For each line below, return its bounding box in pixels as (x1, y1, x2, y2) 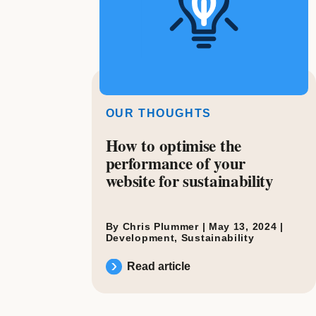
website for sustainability (105, 169, 274, 193)
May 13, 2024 (208, 221, 281, 233)
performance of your (105, 151, 245, 176)
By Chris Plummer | (105, 221, 209, 233)
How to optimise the (105, 133, 241, 158)
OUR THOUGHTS (105, 107, 212, 120)
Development (105, 232, 175, 244)
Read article (126, 260, 190, 273)
